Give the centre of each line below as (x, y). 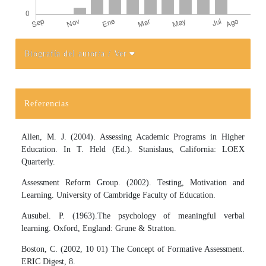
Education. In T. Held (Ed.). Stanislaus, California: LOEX (133, 149)
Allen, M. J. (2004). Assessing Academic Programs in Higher (133, 137)
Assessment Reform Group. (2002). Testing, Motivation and (133, 182)
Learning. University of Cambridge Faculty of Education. (119, 195)
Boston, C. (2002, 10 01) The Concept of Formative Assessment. (133, 249)
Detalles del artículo (65, 64)
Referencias (47, 103)
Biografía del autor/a (66, 53)
